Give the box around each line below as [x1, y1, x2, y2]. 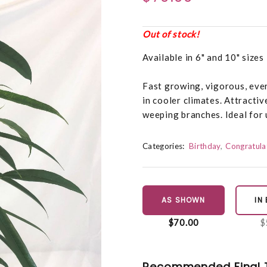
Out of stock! [142, 29, 200, 40]
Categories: [142, 141, 185, 151]
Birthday [189, 141, 221, 151]
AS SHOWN [162, 195, 206, 206]
